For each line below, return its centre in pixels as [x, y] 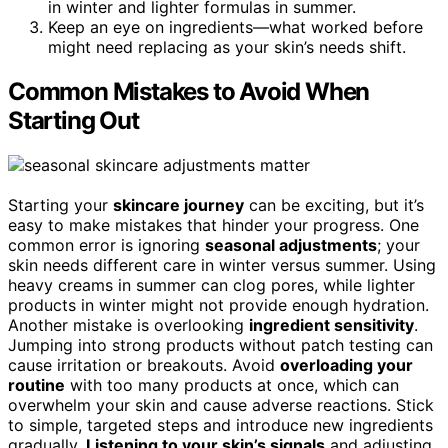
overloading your [346, 364]
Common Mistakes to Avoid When [189, 91]
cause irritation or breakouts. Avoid [144, 364]
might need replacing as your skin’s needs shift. [227, 46]
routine [36, 384]
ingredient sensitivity [331, 324]
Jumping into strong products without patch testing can [220, 344]
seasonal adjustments [291, 244]
